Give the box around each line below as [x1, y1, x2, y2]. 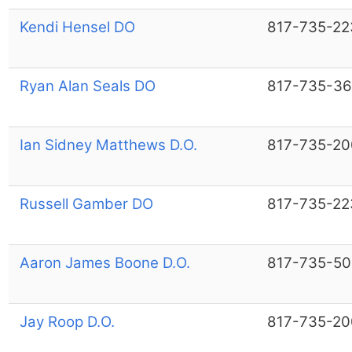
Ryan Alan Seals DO [19, 76, 156, 95]
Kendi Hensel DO [19, 17, 135, 36]
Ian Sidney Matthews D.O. [19, 135, 197, 154]
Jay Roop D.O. [19, 312, 115, 331]
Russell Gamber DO [19, 194, 153, 213]
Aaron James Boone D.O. [19, 253, 190, 272]
